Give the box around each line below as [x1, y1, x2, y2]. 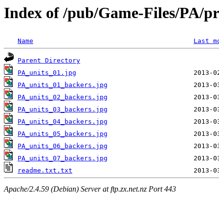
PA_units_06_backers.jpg [18, 142, 108, 150]
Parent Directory [18, 57, 80, 65]
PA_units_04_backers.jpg [18, 118, 108, 126]
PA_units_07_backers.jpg [18, 154, 108, 162]
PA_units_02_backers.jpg [18, 93, 108, 101]
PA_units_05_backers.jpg [18, 130, 108, 138]
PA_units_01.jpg [18, 69, 76, 77]
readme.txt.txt [18, 167, 72, 175]
